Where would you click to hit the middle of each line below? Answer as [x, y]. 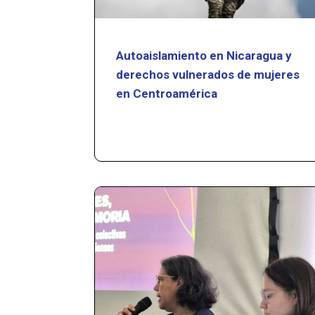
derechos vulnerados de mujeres [208, 74]
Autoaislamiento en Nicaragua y [204, 55]
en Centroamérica [167, 93]
